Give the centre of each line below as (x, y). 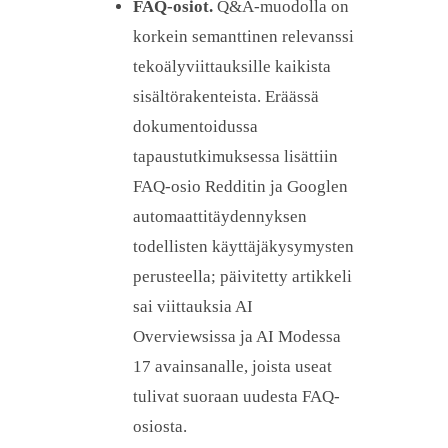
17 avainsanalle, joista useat (232, 367)
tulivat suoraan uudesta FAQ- (236, 397)
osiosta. (160, 427)
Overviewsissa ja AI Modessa (237, 337)
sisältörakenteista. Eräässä (226, 97)
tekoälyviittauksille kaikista (232, 67)
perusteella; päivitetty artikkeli (242, 277)
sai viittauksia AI (193, 307)
